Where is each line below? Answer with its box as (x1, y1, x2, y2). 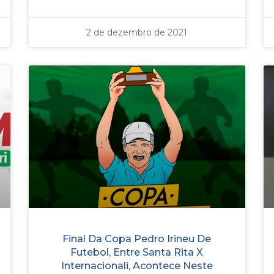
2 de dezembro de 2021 (86, 27, 188, 39)
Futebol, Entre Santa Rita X (70, 246, 204, 259)
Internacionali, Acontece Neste (61, 260, 213, 272)
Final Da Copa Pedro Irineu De (62, 233, 212, 245)
